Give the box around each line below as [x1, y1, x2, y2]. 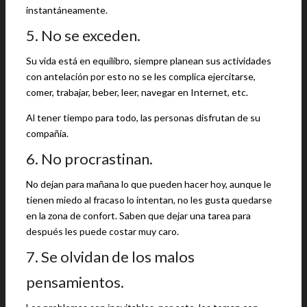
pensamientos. [26, 273, 124, 291]
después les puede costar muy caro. [26, 225, 179, 237]
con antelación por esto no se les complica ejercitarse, [26, 71, 256, 82]
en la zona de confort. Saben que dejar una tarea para [26, 210, 251, 221]
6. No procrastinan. [26, 149, 153, 168]
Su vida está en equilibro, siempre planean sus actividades [26, 55, 271, 66]
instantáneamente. [26, 4, 108, 16]
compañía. [26, 127, 69, 139]
